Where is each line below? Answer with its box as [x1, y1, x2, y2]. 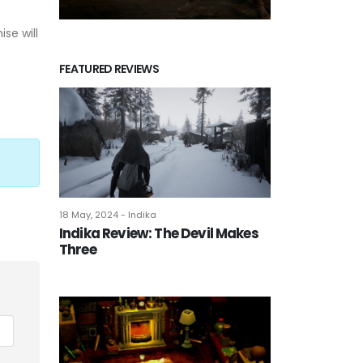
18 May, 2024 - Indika [59, 207, 156, 221]
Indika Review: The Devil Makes [59, 223, 258, 243]
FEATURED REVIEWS [59, 60, 159, 77]
